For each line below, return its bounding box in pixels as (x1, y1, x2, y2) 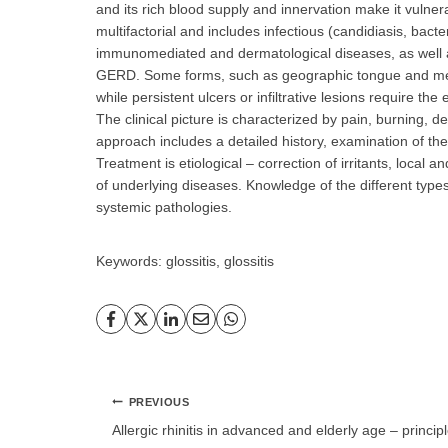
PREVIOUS (128, 395, 190, 408)
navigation (111, 412, 193, 433)
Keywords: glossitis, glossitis (96, 252, 274, 269)
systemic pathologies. (96, 198, 232, 215)
